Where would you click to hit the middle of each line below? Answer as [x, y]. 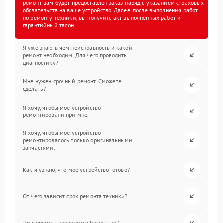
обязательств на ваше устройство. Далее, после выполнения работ [111, 10]
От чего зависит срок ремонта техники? [75, 196]
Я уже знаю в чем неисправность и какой [78, 48]
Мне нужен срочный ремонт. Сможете [72, 81]
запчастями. [39, 148]
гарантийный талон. [49, 25]
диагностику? [41, 62]
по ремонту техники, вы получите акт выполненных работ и [102, 18]
